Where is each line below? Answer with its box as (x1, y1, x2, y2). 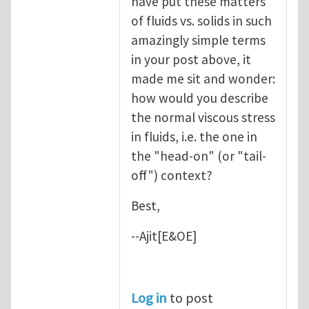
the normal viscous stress (131, 108, 275, 126)
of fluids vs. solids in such (131, 12, 272, 29)
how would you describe (131, 89, 268, 106)
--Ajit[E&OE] (131, 227, 197, 244)
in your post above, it (131, 50, 251, 68)
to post (167, 288, 213, 307)
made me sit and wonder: (131, 70, 275, 87)
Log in (131, 288, 167, 307)
